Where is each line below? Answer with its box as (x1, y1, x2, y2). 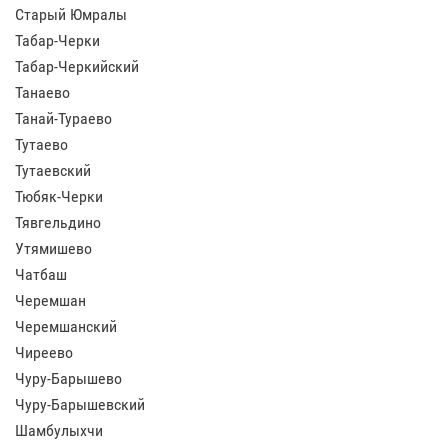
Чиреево (15, 343, 73, 362)
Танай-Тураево (15, 109, 112, 128)
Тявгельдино (15, 213, 101, 232)
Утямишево (15, 239, 92, 258)
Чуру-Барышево (15, 369, 122, 388)
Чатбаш (15, 265, 67, 284)
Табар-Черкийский (15, 57, 139, 76)
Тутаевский (15, 161, 91, 180)
